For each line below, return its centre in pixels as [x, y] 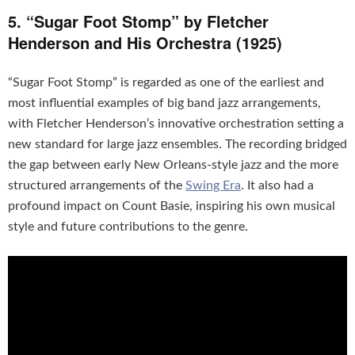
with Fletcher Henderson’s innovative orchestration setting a [176, 124]
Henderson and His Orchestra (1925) [145, 43]
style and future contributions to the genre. [128, 227]
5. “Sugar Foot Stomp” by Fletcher [138, 21]
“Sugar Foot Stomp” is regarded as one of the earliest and [166, 83]
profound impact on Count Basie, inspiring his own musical [172, 206]
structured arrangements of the [97, 186]
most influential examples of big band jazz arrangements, [164, 103]
